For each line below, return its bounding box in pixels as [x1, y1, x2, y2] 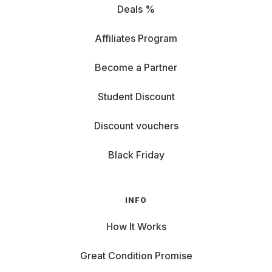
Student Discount [97, 90, 175, 103]
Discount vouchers [93, 120, 178, 132]
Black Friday [107, 149, 165, 161]
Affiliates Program [95, 32, 177, 44]
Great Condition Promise [80, 250, 192, 262]
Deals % [117, 3, 155, 15]
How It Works [106, 220, 166, 233]
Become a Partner [95, 61, 177, 73]
